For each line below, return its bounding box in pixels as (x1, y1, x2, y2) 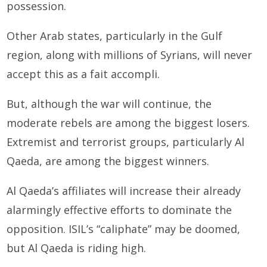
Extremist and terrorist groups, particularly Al (7, 135, 245, 150)
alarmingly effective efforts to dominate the (7, 203, 232, 218)
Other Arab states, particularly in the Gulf (7, 29, 223, 44)
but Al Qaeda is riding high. (7, 241, 147, 256)
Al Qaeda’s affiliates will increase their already (7, 184, 241, 198)
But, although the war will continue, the (7, 97, 212, 111)
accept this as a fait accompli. (7, 67, 160, 82)
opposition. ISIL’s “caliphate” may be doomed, (7, 222, 241, 237)
